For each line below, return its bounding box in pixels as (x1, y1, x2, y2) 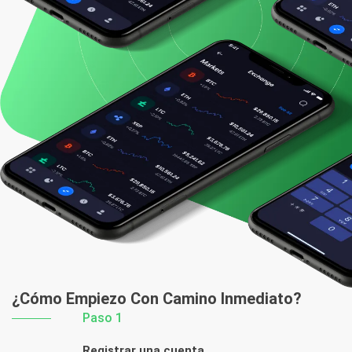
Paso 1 (82, 310, 123, 326)
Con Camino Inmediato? (130, 289, 302, 309)
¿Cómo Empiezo (12, 289, 130, 309)
